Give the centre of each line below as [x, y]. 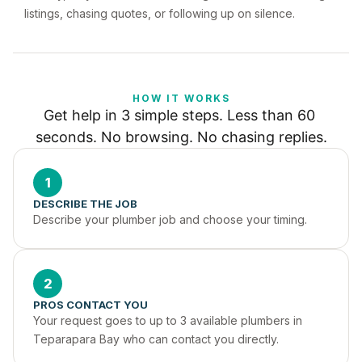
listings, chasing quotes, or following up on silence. [160, 13]
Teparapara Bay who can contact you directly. [156, 339]
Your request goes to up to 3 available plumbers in [168, 320]
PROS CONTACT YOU [90, 305]
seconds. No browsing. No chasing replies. [181, 137]
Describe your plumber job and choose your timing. [170, 219]
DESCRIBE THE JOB [85, 204]
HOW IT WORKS [181, 98]
